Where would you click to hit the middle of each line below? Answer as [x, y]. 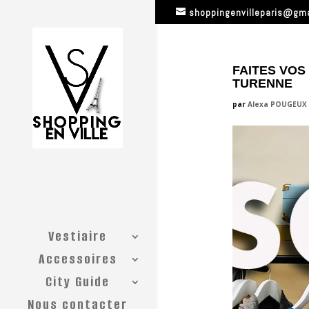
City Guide [78, 282]
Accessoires [78, 259]
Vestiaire [78, 237]
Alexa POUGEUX [277, 104]
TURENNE [262, 83]
